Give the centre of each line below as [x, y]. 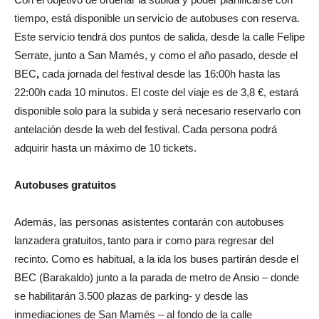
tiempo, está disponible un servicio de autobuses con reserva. [157, 18]
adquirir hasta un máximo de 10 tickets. [105, 147]
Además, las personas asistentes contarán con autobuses [149, 221]
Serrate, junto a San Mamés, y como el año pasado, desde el [156, 55]
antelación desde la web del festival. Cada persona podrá [146, 129]
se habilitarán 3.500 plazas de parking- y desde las [131, 296]
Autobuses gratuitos [65, 184]
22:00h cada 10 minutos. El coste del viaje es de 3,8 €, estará [156, 92]
